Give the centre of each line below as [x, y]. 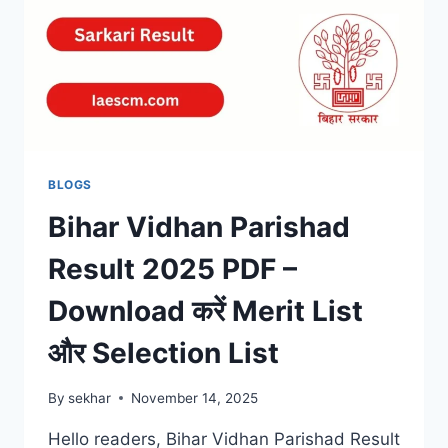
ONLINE [161, 75]
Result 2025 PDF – [172, 268]
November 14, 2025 [195, 397]
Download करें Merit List [205, 310]
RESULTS [166, 54]
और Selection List [163, 352]
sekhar [90, 397]
